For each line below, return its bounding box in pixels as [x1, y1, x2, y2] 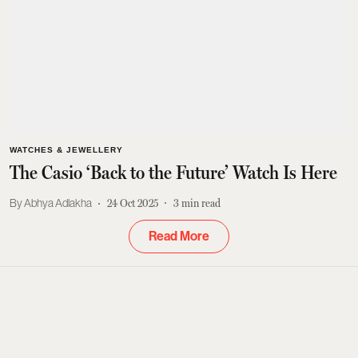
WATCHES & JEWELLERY [10, 145, 123, 154]
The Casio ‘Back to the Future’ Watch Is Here [10, 161, 337, 184]
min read [181, 197, 221, 209]
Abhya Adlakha [24, 197, 92, 209]
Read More [149, 228, 209, 244]
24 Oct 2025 [107, 197, 158, 209]
